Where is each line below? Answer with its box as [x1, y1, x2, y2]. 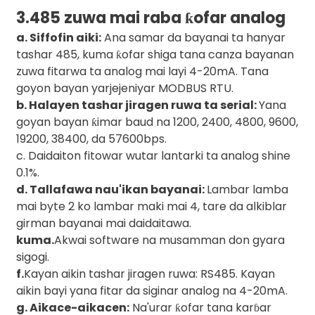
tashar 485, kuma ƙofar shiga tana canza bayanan [15, 46, 294, 63]
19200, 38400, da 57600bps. [15, 131, 167, 147]
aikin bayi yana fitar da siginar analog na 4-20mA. [15, 283, 288, 299]
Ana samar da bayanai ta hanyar [101, 30, 285, 46]
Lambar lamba [206, 181, 288, 198]
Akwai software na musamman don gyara [53, 232, 285, 248]
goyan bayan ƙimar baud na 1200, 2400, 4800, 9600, [15, 114, 298, 130]
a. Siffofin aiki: [15, 30, 101, 46]
